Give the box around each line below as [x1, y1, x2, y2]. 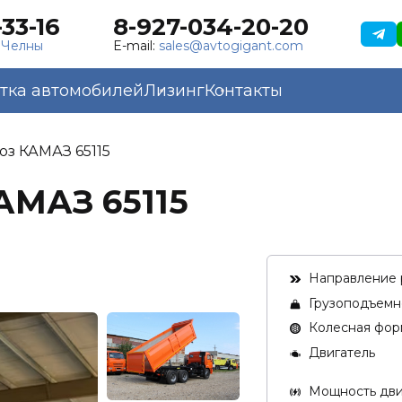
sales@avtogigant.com [158, 38, 303, 54]
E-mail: [112, 38, 159, 54]
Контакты [205, 81, 283, 100]
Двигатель [309, 344, 375, 361]
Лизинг [144, 81, 205, 100]
